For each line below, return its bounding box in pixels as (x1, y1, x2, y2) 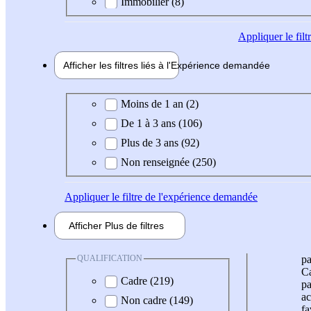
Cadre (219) (121, 274, 174, 287)
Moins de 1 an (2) (121, 98, 199, 110)
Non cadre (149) (121, 294, 193, 306)
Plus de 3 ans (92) (121, 137, 199, 149)
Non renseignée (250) (121, 156, 216, 169)
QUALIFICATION (77, 253, 142, 264)
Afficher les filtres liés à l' (63, 59, 171, 71)
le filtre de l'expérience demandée (109, 191, 258, 203)
